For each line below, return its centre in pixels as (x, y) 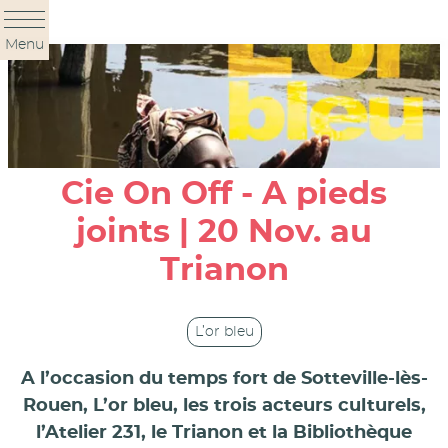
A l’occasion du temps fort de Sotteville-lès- (224, 378)
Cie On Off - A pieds (224, 194)
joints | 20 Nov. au (224, 232)
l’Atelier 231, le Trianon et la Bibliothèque (224, 432)
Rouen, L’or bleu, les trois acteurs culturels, (224, 405)
